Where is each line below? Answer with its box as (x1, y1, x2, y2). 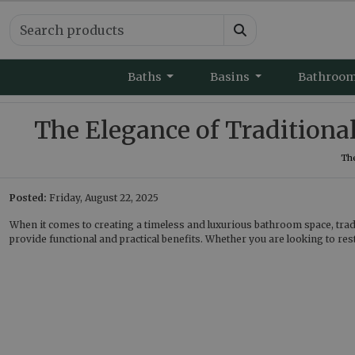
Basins (209, 70, 252, 84)
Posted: (10, 192, 47, 204)
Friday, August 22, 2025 (47, 192, 158, 204)
